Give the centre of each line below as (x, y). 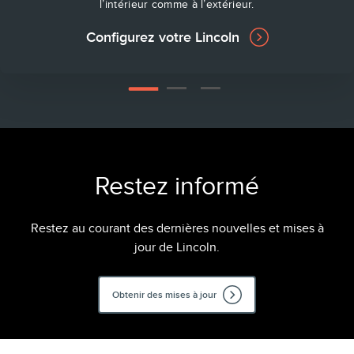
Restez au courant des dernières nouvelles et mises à (177, 228)
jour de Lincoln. (177, 247)
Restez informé (177, 186)
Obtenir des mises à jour (164, 294)
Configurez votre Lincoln (162, 37)
